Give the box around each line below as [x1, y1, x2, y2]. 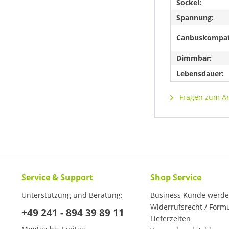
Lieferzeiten [150, 214, 191, 224]
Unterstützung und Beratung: [21, 190, 123, 200]
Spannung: [176, 13, 214, 23]
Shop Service [150, 172, 201, 184]
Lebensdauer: [176, 68, 224, 79]
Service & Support [21, 172, 93, 184]
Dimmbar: [176, 53, 212, 63]
